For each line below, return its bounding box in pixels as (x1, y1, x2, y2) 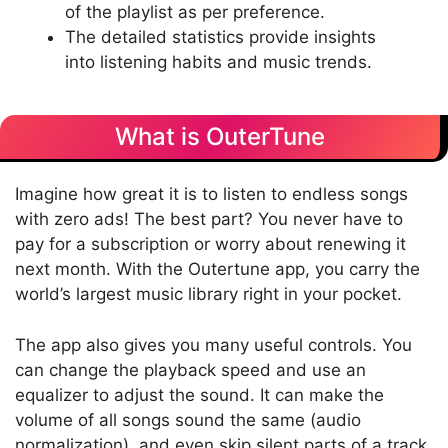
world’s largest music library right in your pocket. (15, 284, 402, 305)
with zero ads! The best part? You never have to (15, 209, 403, 230)
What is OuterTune (115, 122, 325, 152)
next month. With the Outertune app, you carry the (15, 259, 420, 280)
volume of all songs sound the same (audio (15, 409, 361, 430)
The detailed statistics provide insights (65, 26, 377, 47)
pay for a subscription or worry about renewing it (15, 234, 406, 255)
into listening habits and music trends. (65, 51, 373, 72)
